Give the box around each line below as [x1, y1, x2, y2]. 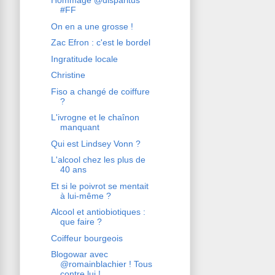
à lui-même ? [60, 190, 111, 201]
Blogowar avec [50, 249, 108, 260]
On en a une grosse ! [50, 21, 133, 31]
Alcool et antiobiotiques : [50, 207, 145, 217]
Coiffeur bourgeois [50, 233, 123, 243]
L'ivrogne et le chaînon [50, 112, 139, 123]
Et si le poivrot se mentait [50, 180, 149, 191]
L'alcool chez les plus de [50, 155, 145, 165]
